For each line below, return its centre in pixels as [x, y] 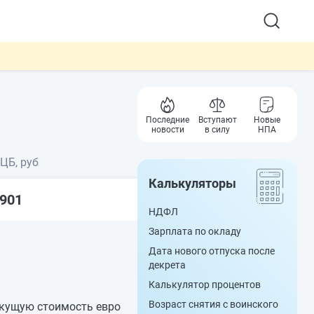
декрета [167, 265]
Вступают [217, 120]
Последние [168, 120]
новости [168, 130]
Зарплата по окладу [195, 231]
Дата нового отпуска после [212, 251]
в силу [217, 130]
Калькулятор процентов [205, 285]
